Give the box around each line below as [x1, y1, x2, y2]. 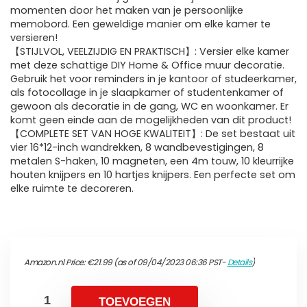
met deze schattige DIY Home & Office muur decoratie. [10, 58, 284, 73]
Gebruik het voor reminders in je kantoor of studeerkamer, [10, 72, 297, 86]
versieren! [10, 31, 58, 45]
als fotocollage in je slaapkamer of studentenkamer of [10, 86, 284, 100]
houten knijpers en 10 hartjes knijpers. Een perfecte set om [10, 168, 295, 182]
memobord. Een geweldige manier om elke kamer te [10, 17, 271, 32]
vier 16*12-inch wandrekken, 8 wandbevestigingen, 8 [10, 140, 264, 155]
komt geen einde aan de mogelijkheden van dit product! [10, 113, 291, 127]
